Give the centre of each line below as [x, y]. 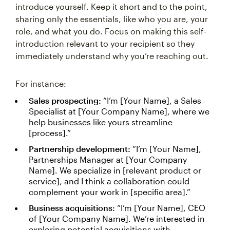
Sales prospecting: [66, 100]
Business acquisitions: [73, 208]
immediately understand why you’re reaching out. [112, 56]
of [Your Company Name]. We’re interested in [117, 218]
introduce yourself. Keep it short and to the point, [111, 6]
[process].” [50, 133]
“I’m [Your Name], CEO [161, 208]
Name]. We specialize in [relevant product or [115, 170]
